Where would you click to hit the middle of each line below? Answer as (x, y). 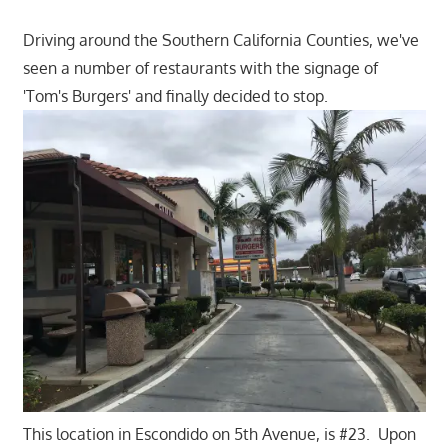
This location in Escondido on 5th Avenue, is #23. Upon (219, 434)
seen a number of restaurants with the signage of (200, 68)
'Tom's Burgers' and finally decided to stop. (179, 96)
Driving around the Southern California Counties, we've (220, 40)
